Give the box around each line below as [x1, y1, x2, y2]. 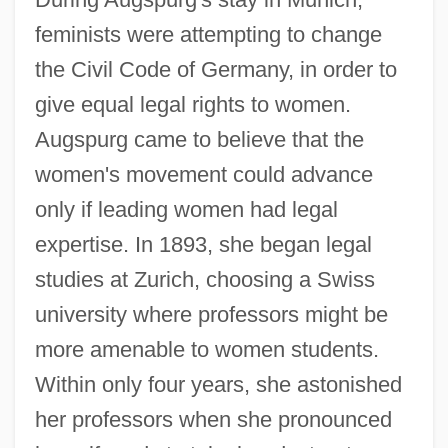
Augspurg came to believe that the [34, 126, 364, 152]
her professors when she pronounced [34, 406, 392, 432]
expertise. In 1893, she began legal [34, 231, 372, 257]
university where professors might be [34, 301, 388, 327]
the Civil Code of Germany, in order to [34, 56, 397, 82]
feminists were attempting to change [34, 21, 382, 47]
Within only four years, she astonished [34, 371, 402, 397]
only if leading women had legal [34, 196, 338, 222]
